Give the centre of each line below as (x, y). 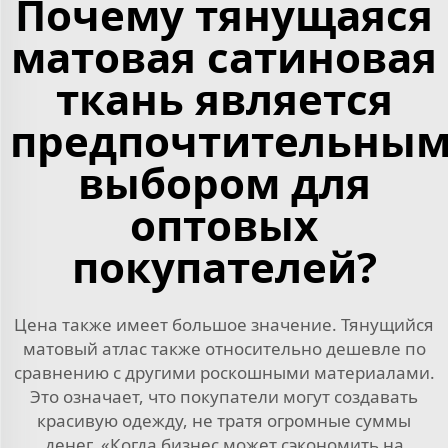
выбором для (224, 182)
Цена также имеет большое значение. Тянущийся (224, 324)
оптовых (224, 224)
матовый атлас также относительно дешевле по (224, 348)
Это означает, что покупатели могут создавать (224, 396)
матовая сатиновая (224, 56)
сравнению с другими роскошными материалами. (224, 372)
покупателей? (224, 266)
